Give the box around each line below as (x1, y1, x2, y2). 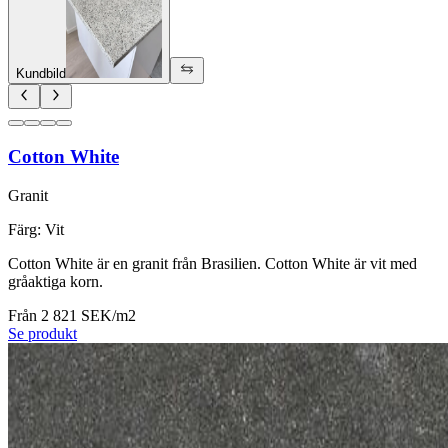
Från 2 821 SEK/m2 (8, 306, 136, 324)
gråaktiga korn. (8, 272, 103, 290)
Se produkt (8, 324, 77, 342)
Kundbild (16, 66, 66, 82)
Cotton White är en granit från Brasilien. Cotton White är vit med (8, 254, 417, 272)
